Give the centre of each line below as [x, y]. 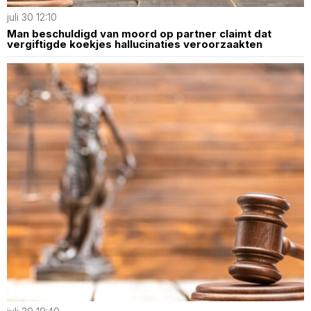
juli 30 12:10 [32, 18]
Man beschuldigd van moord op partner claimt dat [139, 34]
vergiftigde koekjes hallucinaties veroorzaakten [135, 44]
